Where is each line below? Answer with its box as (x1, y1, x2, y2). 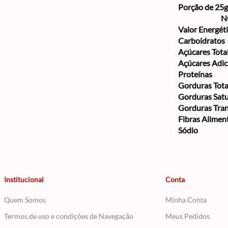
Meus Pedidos (165, 212, 210, 220)
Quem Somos (4, 195, 46, 204)
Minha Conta (165, 195, 207, 204)
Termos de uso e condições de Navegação (4, 212, 133, 220)
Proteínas (178, 69, 212, 79)
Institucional (4, 175, 44, 184)
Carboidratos (178, 36, 225, 45)
